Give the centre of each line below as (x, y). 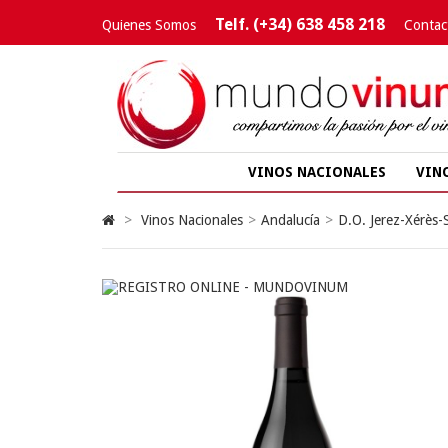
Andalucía (290, 220)
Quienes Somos (149, 25)
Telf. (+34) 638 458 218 (300, 24)
